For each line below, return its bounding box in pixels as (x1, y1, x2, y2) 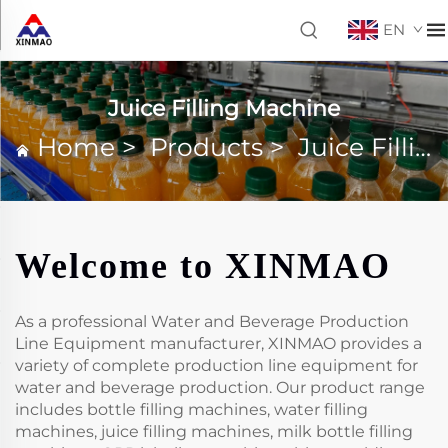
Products (150, 131, 263, 162)
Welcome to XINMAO (15, 246, 391, 286)
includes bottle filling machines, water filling (15, 400, 368, 419)
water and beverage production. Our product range (15, 378, 425, 397)
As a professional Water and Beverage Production (15, 312, 409, 331)
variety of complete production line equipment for (15, 356, 418, 375)
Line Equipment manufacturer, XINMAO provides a (15, 334, 422, 353)
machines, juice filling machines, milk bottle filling (15, 422, 413, 441)
